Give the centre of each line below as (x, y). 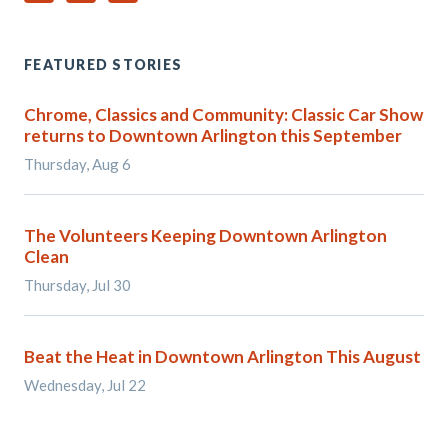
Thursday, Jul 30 (77, 285)
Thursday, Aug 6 (77, 164)
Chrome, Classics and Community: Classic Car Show (223, 114)
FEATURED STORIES (103, 64)
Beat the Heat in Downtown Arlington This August (222, 356)
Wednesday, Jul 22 (85, 385)
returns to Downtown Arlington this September (213, 135)
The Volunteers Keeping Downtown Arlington (205, 235)
